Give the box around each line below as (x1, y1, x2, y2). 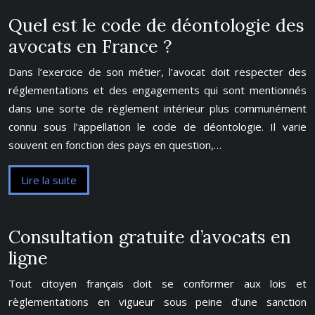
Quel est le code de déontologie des (8, 14, 304, 37)
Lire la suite (21, 173, 77, 187)
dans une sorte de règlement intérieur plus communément (8, 101, 307, 115)
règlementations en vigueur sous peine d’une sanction (8, 295, 307, 309)
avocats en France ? (8, 35, 172, 58)
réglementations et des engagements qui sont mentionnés (8, 83, 307, 97)
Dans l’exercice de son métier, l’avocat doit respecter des (8, 65, 307, 79)
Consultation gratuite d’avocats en (8, 226, 291, 248)
